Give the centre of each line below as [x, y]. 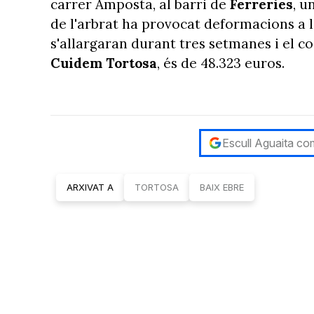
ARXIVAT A [90, 187]
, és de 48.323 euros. [221, 63]
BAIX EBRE [222, 187]
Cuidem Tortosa [104, 63]
